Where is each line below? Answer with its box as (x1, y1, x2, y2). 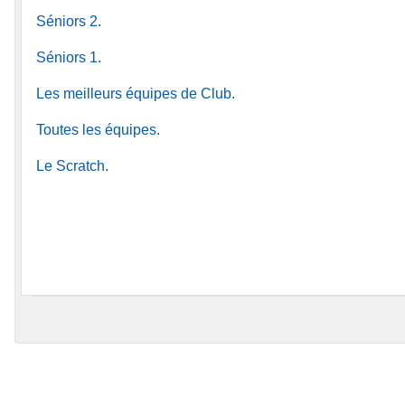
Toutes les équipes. (36, 121, 160, 137)
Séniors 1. (36, 49, 101, 65)
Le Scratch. (36, 157, 108, 174)
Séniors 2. (36, 13, 101, 29)
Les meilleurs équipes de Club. (36, 85, 235, 101)
